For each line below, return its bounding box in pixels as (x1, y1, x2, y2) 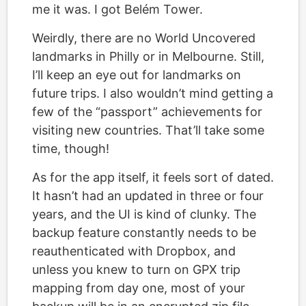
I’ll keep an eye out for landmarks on (32, 67, 241, 82)
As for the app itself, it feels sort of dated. (32, 169, 274, 184)
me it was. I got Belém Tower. (32, 1, 203, 16)
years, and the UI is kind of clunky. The (32, 206, 256, 221)
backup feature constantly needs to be (32, 225, 256, 240)
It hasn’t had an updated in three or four (32, 188, 264, 203)
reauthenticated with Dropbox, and (32, 243, 236, 258)
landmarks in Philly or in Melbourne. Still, (32, 48, 264, 64)
